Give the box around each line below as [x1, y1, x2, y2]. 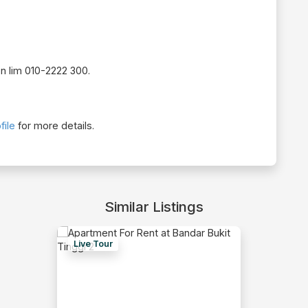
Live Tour [74, 239, 113, 250]
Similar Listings [104, 198, 203, 216]
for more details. [15, 120, 94, 132]
